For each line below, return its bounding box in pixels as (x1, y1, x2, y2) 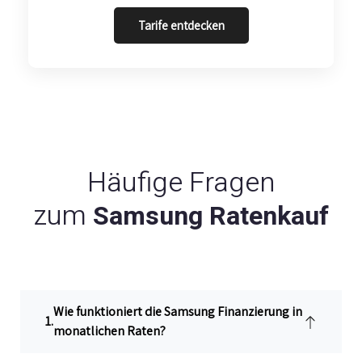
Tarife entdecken (137, 18, 225, 34)
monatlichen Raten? (53, 322, 166, 340)
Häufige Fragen (87, 162, 275, 204)
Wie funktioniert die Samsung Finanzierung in (53, 303, 302, 321)
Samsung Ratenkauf (92, 197, 329, 236)
